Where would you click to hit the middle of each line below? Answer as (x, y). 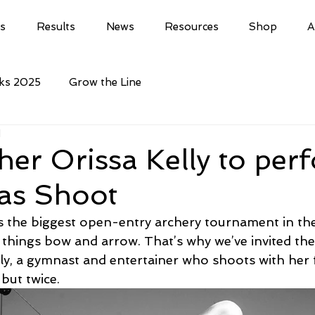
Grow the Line (105, 82)
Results (56, 27)
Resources (192, 27)
